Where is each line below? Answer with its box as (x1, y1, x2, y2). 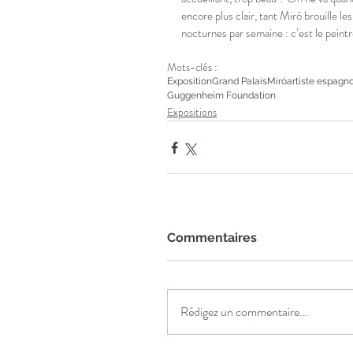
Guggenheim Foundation (167, 90, 276, 102)
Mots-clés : (167, 59, 217, 76)
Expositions (167, 104, 217, 121)
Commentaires (167, 230, 257, 246)
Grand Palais (212, 76, 267, 87)
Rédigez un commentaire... (180, 303, 309, 321)
